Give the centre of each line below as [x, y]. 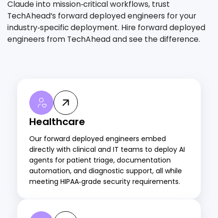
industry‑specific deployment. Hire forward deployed [106, 28]
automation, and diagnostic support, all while [106, 171]
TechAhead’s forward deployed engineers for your [102, 16]
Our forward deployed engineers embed [98, 139]
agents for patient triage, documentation [100, 160]
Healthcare [57, 122]
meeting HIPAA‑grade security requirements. [105, 182]
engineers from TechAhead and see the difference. [104, 39]
